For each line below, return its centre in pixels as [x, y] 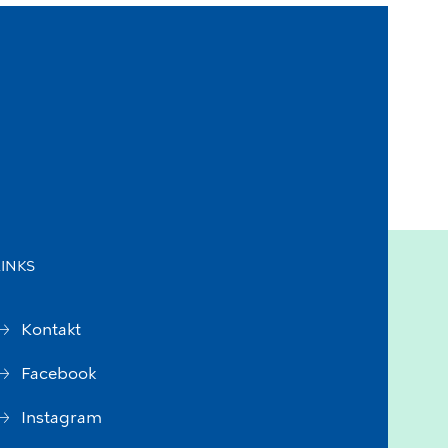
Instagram [61, 417]
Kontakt [51, 329]
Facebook [58, 373]
